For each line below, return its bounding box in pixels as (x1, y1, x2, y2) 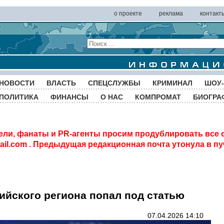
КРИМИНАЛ (152, 79, 192, 87)
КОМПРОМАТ (135, 93, 181, 101)
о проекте (114, 10, 142, 17)
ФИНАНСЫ (50, 93, 88, 101)
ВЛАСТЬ (46, 79, 76, 87)
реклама (159, 10, 183, 17)
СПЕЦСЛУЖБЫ (88, 79, 140, 87)
